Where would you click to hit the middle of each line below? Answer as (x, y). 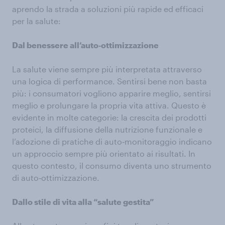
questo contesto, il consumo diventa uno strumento (112, 165)
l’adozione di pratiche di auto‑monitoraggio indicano (112, 141)
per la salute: (36, 21)
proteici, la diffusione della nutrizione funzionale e (107, 129)
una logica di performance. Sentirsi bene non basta (109, 81)
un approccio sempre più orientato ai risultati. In (104, 153)
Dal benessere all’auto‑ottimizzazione (85, 45)
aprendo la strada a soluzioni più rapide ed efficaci (108, 9)
